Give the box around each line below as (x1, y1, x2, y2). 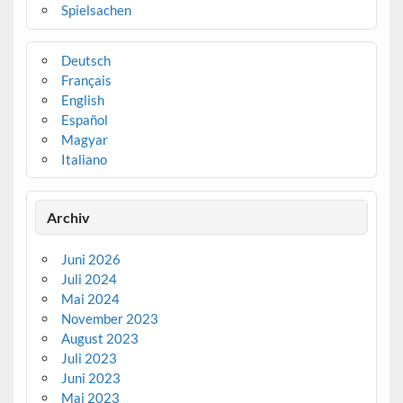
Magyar (60, 131, 108, 148)
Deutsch (60, 52, 111, 69)
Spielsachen (60, 2, 131, 19)
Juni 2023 (60, 369, 121, 386)
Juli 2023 (60, 349, 117, 366)
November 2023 (60, 309, 158, 327)
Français (60, 72, 112, 89)
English (60, 92, 104, 109)
